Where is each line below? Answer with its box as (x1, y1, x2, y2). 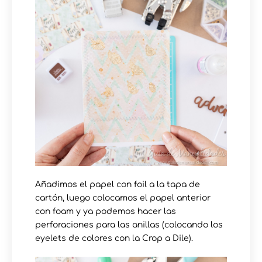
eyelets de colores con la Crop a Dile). (35, 234, 193, 243)
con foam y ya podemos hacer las (35, 207, 176, 216)
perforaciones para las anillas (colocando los (35, 220, 223, 230)
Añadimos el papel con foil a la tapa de (35, 180, 200, 189)
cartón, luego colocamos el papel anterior (35, 194, 211, 203)
